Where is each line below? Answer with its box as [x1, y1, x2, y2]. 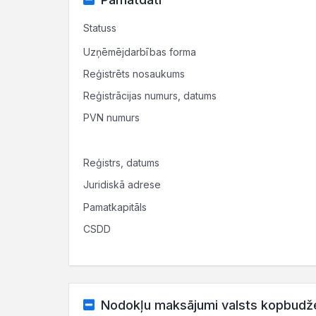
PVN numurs [83, 111, 140, 123]
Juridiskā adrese [83, 178, 161, 190]
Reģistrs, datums [83, 157, 159, 169]
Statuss [83, 22, 116, 34]
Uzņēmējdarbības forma [83, 46, 196, 58]
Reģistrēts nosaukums [83, 68, 185, 80]
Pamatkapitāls [83, 201, 147, 213]
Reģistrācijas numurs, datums [83, 90, 217, 102]
